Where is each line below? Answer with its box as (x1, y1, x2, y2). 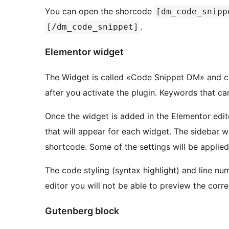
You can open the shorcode (45, 6, 154, 17)
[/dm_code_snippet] (47, 22, 139, 32)
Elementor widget (45, 47, 124, 58)
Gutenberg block (45, 205, 119, 216)
